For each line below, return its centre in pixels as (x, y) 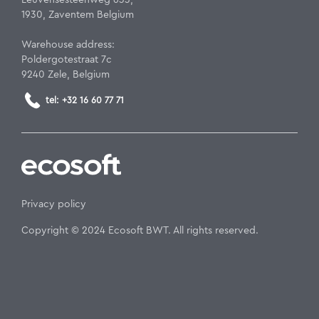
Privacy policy (54, 204)
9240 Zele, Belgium (66, 74)
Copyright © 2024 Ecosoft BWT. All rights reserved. (140, 230)
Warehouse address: (68, 45)
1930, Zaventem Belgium (78, 15)
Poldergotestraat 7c (67, 59)
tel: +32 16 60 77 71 (85, 100)
